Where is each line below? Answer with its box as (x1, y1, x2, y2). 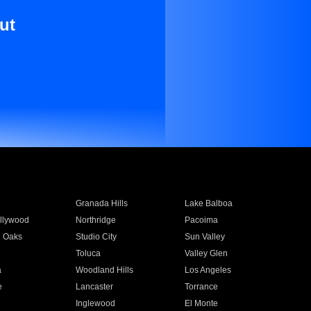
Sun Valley (185, 232, 226, 242)
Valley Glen (185, 249, 228, 258)
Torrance (185, 282, 219, 292)
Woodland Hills (75, 265, 133, 275)
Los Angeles (185, 265, 232, 275)
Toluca (75, 249, 101, 258)
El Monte (185, 299, 219, 308)
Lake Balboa (185, 199, 233, 208)
